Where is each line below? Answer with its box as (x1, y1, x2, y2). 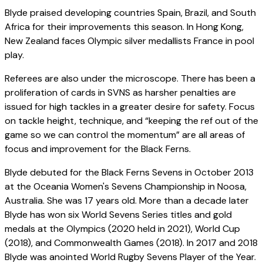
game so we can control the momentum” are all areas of (5, 129, 245, 141)
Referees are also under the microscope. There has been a (5, 72, 255, 85)
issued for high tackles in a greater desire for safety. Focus (5, 100, 255, 113)
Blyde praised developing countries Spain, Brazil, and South (5, 6, 256, 19)
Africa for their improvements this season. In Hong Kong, (5, 21, 244, 33)
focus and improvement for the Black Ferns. (5, 143, 191, 156)
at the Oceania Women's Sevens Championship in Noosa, (5, 180, 247, 193)
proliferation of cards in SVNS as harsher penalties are (5, 86, 236, 99)
